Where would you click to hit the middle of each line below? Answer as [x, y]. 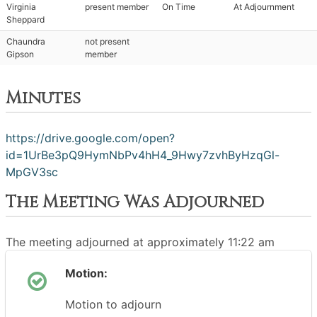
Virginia [21, 7]
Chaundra [26, 41]
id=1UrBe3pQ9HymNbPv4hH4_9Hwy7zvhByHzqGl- [143, 155]
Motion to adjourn [113, 304]
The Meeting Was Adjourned [135, 202]
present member [117, 7]
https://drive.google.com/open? [90, 138]
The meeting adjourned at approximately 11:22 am [140, 242]
